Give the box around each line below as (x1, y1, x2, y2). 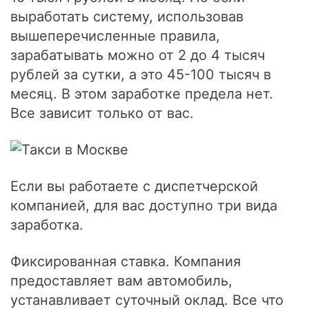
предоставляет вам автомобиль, (10, 272, 232, 289)
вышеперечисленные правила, (10, 28, 220, 44)
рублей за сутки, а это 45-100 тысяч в (10, 66, 271, 83)
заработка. (10, 217, 83, 233)
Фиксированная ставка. (10, 253, 170, 270)
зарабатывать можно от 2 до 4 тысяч (10, 47, 265, 63)
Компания (170, 253, 241, 270)
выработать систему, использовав (10, 8, 243, 25)
